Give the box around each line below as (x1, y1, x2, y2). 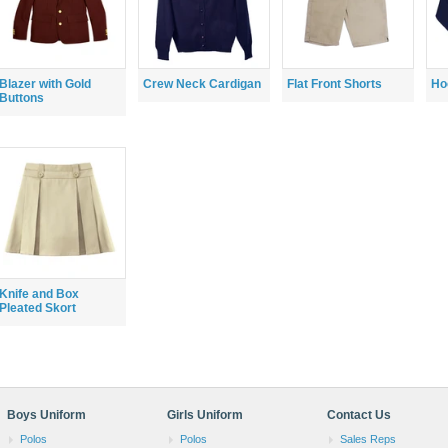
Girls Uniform (167, 408, 244, 422)
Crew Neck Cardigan (143, 77, 261, 91)
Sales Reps (340, 433, 397, 445)
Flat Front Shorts (287, 77, 382, 91)
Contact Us (327, 408, 392, 422)
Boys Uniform (7, 408, 86, 422)
